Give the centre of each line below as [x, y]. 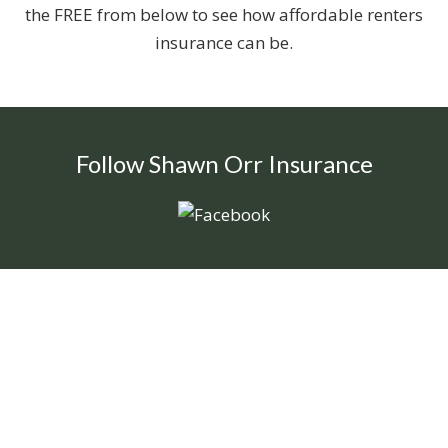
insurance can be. [224, 42]
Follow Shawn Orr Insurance [224, 163]
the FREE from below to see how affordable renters [224, 14]
